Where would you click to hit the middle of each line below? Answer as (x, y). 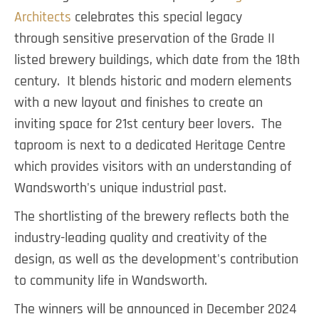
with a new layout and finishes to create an (138, 103)
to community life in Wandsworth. (111, 281)
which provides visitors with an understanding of (153, 167)
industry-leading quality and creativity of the (141, 238)
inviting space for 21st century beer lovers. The (148, 124)
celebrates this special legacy (157, 17)
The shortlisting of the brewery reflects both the (152, 216)
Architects (43, 17)
